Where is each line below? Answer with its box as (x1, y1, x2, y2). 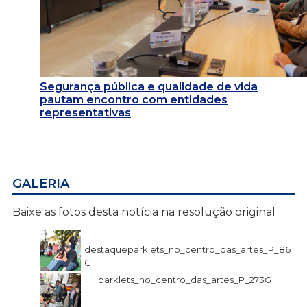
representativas (40, 106, 131, 120)
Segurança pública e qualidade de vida (40, 80, 258, 94)
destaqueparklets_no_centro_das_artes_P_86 (84, 244, 291, 256)
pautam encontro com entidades (40, 93, 228, 107)
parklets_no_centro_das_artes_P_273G (98, 274, 271, 286)
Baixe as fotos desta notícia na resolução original (12, 206, 275, 219)
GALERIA (12, 176, 69, 192)
